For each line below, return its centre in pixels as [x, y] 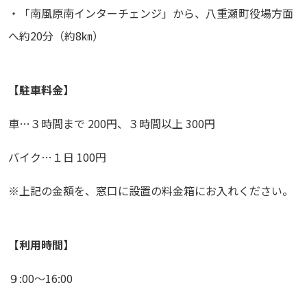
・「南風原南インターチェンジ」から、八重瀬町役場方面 [151, 13]
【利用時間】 [41, 245]
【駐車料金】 [41, 90]
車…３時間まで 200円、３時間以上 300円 [112, 124]
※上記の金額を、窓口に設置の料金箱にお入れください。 [151, 191]
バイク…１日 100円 [57, 157]
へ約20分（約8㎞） [56, 36]
